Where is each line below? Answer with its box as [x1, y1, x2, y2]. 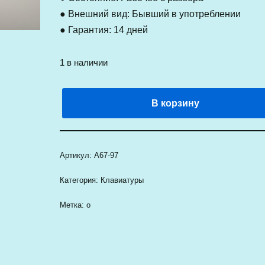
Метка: [59, 201, 86, 209]
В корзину [151, 98, 199, 108]
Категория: [59, 176, 101, 185]
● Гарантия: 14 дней [59, 25, 148, 35]
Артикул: [59, 151, 94, 160]
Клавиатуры [100, 176, 144, 185]
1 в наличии [59, 58, 108, 67]
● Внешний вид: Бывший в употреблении [59, 9, 241, 19]
